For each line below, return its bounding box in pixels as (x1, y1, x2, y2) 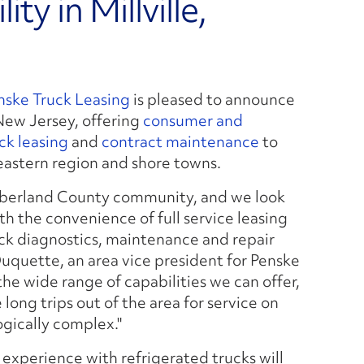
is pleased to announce (130, 89, 296, 110)
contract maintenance (102, 131, 260, 153)
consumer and (143, 110, 244, 132)
